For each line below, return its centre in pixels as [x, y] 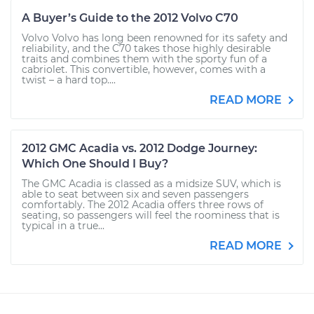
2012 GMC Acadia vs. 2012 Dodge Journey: [139, 148]
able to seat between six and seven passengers [135, 194]
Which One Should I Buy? [95, 164]
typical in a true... [63, 226]
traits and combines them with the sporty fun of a [144, 59]
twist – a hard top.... [69, 80]
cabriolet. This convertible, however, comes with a [144, 69]
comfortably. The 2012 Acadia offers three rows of [143, 205]
